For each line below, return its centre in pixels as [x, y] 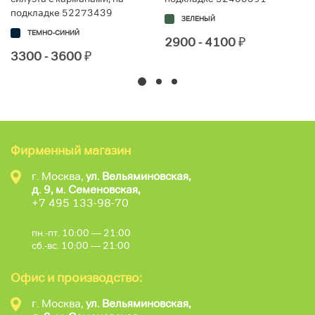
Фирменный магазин [71, 150]
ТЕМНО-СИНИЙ [53, 32]
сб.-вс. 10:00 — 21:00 [81, 245]
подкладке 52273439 [62, 12]
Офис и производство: [76, 277]
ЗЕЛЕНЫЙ [198, 18]
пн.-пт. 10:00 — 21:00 [81, 232]
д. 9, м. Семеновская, [86, 189]
